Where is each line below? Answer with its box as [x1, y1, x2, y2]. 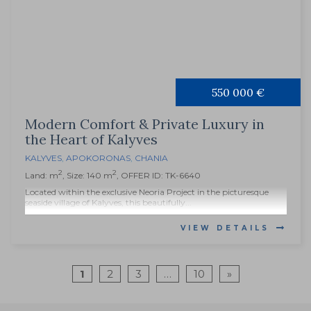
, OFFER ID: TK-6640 [117, 170, 201, 181]
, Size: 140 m [62, 170, 112, 181]
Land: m [25, 170, 58, 181]
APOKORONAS [66, 153, 131, 164]
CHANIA [135, 153, 168, 164]
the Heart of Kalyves [25, 131, 158, 149]
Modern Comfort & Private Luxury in [25, 115, 264, 133]
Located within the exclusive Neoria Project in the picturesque [25, 187, 269, 198]
